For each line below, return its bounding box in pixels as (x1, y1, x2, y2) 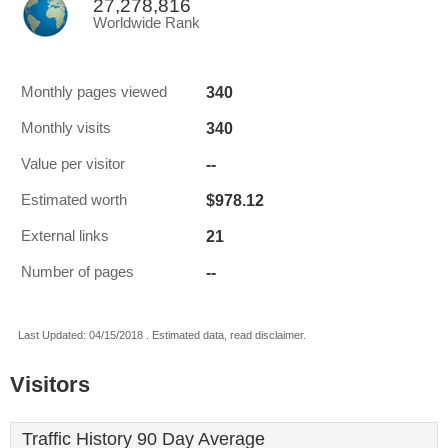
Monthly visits (21, 120, 111, 136)
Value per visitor (21, 156, 125, 172)
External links (21, 228, 109, 244)
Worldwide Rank (93, 15, 200, 31)
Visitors (10, 372, 90, 397)
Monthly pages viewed (21, 84, 167, 100)
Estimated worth (21, 192, 127, 208)
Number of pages (21, 264, 134, 280)
